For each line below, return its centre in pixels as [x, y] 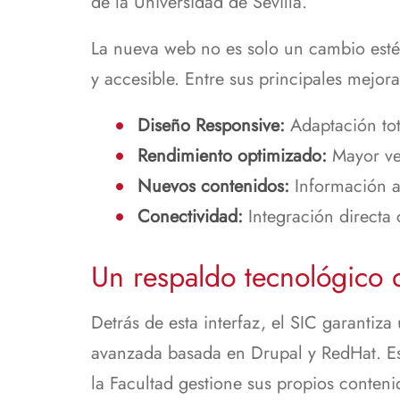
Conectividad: [190, 217]
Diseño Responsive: [211, 126]
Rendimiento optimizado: [232, 156]
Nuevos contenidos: [213, 187]
